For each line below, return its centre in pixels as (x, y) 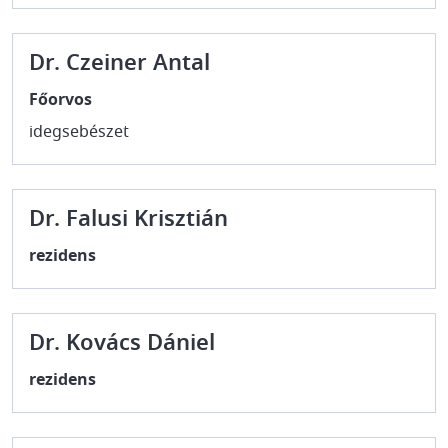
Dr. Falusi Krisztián (128, 219)
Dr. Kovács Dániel (122, 343)
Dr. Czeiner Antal (119, 63)
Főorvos (60, 100)
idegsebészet (79, 132)
